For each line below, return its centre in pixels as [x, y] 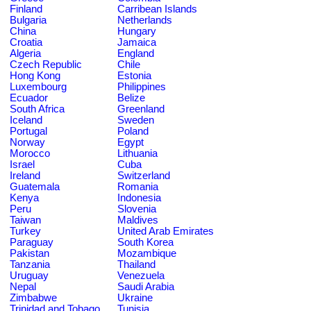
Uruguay [29, 275]
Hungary [137, 31]
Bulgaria [28, 20]
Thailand [136, 264]
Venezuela [141, 275]
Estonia [134, 75]
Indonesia [139, 197]
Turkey [25, 231]
